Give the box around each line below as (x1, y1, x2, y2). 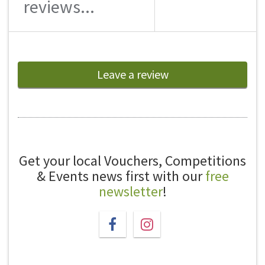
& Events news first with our (36, 167, 205, 185)
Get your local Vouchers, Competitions (19, 151, 246, 170)
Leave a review (96, 67, 169, 82)
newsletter (98, 182, 163, 201)
